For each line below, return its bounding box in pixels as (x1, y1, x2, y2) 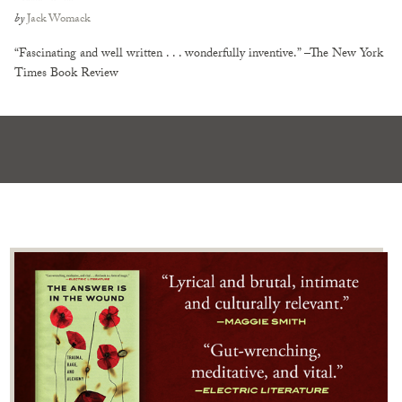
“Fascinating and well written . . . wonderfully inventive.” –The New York (14, 43, 383, 66)
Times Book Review (14, 63, 118, 85)
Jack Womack (27, 9, 90, 30)
